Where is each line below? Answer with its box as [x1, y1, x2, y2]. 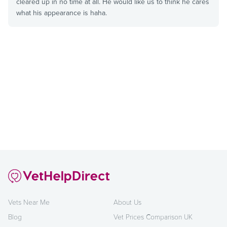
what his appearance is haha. [16, 8, 107, 17]
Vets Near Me [8, 198, 50, 207]
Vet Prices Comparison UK [113, 212, 193, 221]
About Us [113, 198, 141, 207]
